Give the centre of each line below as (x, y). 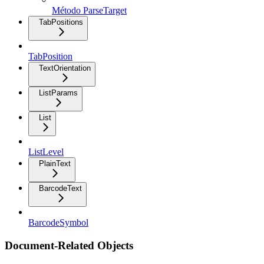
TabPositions (61, 22)
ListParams (58, 93)
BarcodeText (60, 189)
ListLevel (46, 152)
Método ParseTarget (89, 11)
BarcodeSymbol (58, 223)
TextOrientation (65, 68)
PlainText (55, 164)
